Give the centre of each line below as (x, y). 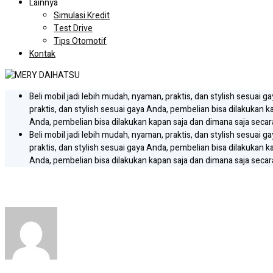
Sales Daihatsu (48, 187)
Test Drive (73, 28)
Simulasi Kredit (82, 16)
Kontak (42, 54)
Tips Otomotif (80, 41)
